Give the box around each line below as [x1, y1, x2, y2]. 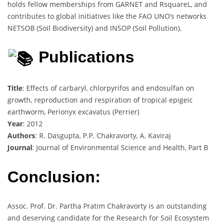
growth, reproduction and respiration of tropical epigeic [7, 95, 193, 105]
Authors [7, 131, 35, 141]
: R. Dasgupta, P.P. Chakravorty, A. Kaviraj [35, 131, 171, 141]
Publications [34, 48, 135, 66]
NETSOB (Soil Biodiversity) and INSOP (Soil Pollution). [7, 23, 182, 33]
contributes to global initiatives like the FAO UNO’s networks [7, 11, 207, 21]
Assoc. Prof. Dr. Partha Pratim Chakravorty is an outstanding [7, 201, 207, 211]
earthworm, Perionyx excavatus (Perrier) [7, 107, 139, 117]
